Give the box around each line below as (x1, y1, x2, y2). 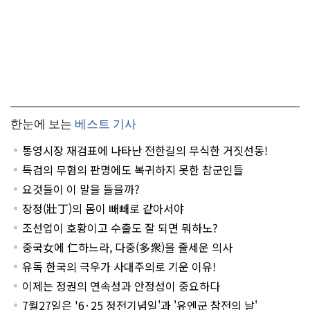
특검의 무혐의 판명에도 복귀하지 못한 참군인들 (22, 161, 244, 179)
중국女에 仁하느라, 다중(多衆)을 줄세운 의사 (22, 239, 234, 256)
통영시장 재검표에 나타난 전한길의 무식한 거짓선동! (22, 142, 268, 159)
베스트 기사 (75, 118, 136, 131)
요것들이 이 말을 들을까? (22, 181, 140, 198)
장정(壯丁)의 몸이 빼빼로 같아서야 (22, 200, 185, 217)
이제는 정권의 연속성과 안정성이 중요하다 (22, 277, 220, 295)
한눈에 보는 (10, 118, 72, 131)
